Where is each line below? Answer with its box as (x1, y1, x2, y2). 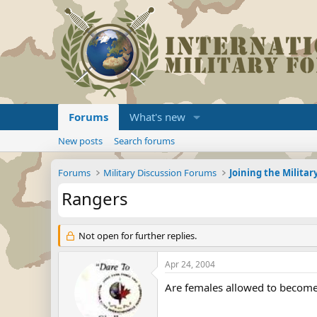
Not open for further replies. (76, 229, 197, 242)
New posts (58, 134, 103, 147)
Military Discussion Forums (103, 166, 217, 179)
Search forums (114, 134, 175, 147)
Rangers (62, 187, 128, 210)
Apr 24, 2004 (165, 258, 215, 270)
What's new (129, 110, 185, 124)
